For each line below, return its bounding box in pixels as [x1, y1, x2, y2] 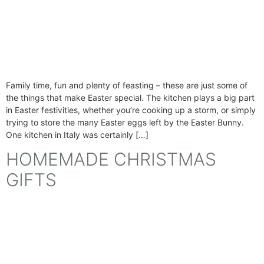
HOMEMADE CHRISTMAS [6, 148, 216, 170]
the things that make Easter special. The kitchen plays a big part [6, 93, 255, 103]
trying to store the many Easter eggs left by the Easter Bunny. [6, 117, 249, 128]
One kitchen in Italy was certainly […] [6, 130, 148, 140]
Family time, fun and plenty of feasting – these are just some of [6, 80, 247, 91]
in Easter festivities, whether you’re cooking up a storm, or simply [6, 105, 256, 115]
